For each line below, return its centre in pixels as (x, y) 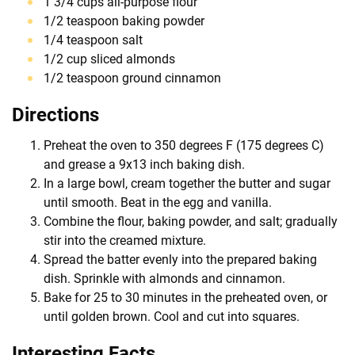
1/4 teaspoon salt (93, 40)
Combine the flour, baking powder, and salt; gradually (191, 221)
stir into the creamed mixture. (125, 240)
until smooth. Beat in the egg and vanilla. (158, 202)
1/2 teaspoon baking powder (124, 21)
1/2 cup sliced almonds (109, 59)
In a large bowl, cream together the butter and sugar (187, 183)
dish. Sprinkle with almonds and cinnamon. (164, 278)
